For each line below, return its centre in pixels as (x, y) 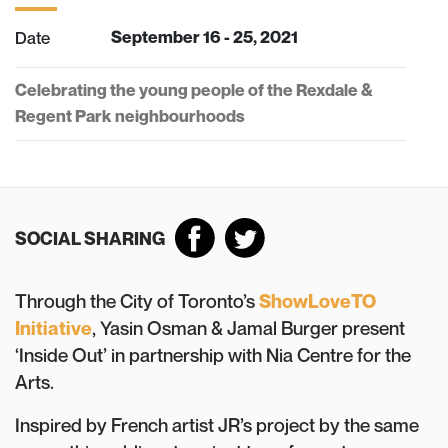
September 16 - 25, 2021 (204, 37)
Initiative (53, 328)
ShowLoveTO (317, 301)
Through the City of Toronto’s (137, 301)
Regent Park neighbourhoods (130, 116)
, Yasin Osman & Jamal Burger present (248, 328)
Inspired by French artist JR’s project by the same (217, 425)
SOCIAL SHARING (90, 238)
